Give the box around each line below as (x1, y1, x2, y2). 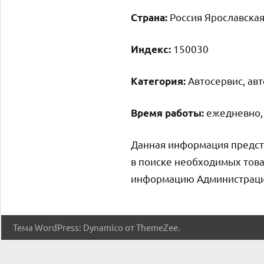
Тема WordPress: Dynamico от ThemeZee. (13, 221, 180, 233)
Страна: (131, 11, 167, 24)
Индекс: (131, 42, 171, 55)
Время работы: (131, 106, 204, 119)
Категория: (131, 74, 186, 87)
